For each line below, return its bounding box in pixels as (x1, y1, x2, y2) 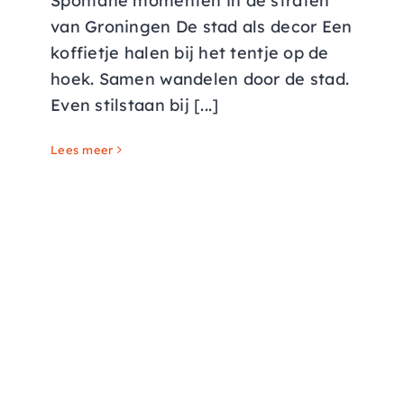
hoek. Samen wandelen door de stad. (50, 69, 350, 90)
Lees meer (50, 142, 114, 158)
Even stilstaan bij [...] (50, 95, 219, 116)
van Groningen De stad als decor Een (50, 16, 353, 38)
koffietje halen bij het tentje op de (50, 42, 329, 64)
